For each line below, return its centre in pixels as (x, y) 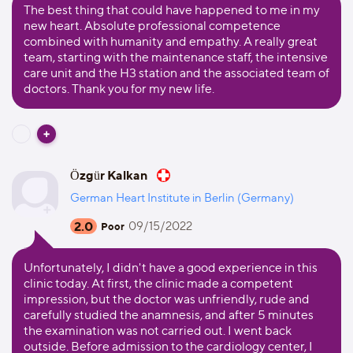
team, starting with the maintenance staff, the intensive (176, 57)
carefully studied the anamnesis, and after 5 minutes (169, 315)
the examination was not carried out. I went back (158, 331)
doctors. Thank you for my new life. (119, 89)
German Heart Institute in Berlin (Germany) (182, 198)
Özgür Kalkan (109, 175)
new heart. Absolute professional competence (152, 26)
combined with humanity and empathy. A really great (171, 41)
